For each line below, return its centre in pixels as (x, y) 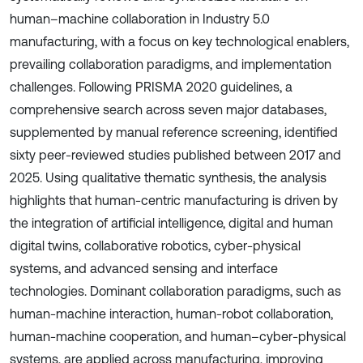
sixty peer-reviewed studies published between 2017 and (175, 155)
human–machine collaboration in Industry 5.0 (140, 19)
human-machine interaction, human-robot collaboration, (171, 314)
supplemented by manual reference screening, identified (174, 132)
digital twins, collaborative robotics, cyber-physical (155, 246)
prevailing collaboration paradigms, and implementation (171, 64)
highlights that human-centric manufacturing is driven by (174, 200)
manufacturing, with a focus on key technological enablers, (179, 41)
